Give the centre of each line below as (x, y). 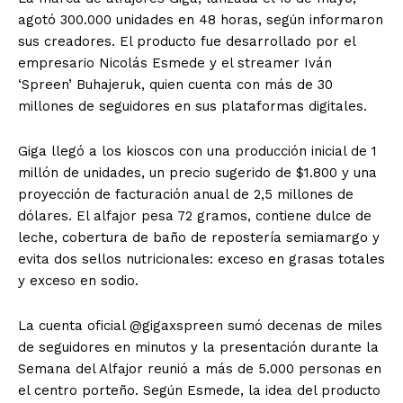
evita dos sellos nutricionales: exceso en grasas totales (201, 260)
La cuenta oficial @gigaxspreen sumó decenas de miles (200, 326)
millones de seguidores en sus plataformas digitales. (193, 107)
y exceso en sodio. (78, 281)
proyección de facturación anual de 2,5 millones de (186, 195)
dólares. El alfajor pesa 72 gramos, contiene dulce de (195, 216)
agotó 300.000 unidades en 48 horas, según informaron (201, 20)
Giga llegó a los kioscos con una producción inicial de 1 (197, 152)
